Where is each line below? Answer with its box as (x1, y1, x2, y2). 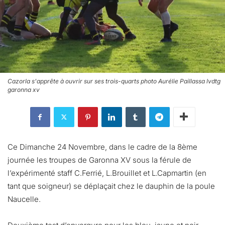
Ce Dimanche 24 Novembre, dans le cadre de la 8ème (8, 142, 197, 152)
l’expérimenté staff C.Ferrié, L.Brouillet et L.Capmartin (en (8, 168, 206, 178)
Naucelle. (8, 194, 41, 204)
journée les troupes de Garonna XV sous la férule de (8, 155, 191, 165)
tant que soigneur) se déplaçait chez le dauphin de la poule (8, 181, 215, 191)
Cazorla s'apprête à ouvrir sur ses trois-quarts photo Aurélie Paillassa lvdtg (8, 77, 220, 85)
